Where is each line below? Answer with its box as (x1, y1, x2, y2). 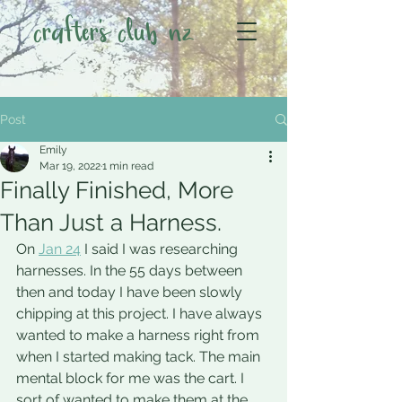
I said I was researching (81, 240, 241, 258)
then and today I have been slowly (16, 284, 246, 301)
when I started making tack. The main (16, 348, 264, 365)
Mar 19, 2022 (39, 160, 100, 172)
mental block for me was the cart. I (16, 370, 248, 387)
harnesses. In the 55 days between (16, 262, 246, 279)
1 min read (102, 160, 153, 172)
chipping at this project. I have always (16, 305, 266, 322)
